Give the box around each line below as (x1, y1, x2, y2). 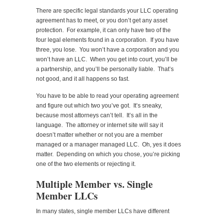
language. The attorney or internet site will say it (36, 121, 163, 128)
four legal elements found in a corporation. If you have (36, 36, 179, 43)
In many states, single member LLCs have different (36, 207, 169, 215)
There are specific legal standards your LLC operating (36, 7, 178, 14)
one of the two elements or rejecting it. (36, 160, 136, 167)
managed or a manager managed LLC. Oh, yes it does (36, 141, 181, 148)
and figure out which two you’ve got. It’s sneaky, (36, 102, 162, 109)
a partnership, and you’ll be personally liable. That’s (36, 65, 174, 73)
